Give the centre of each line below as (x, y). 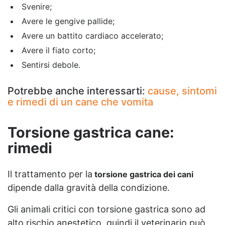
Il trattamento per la (50, 174)
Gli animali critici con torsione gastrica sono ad (106, 209)
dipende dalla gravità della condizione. (90, 188)
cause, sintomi (182, 91)
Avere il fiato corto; (59, 50)
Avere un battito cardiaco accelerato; (92, 35)
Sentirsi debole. (51, 65)
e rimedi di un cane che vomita (80, 102)
